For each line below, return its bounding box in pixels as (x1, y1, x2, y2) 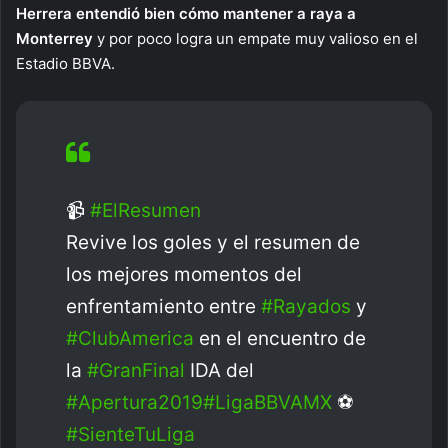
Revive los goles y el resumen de (66, 231, 360, 255)
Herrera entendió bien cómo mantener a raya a (16, 4, 356, 24)
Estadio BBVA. (16, 54, 119, 74)
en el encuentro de (194, 327, 366, 351)
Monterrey (16, 29, 93, 49)
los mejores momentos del (66, 263, 302, 287)
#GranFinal (87, 359, 185, 383)
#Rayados (261, 295, 351, 319)
